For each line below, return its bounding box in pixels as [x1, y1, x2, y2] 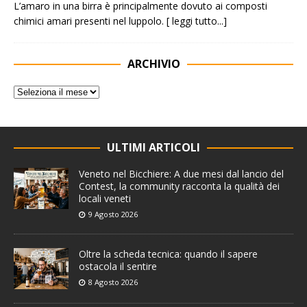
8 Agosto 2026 [88, 277, 138, 288]
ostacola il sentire [79, 260, 157, 273]
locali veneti [79, 192, 131, 206]
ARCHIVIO [127, 56, 180, 72]
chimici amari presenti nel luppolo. [14, 14, 167, 28]
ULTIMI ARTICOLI [107, 140, 200, 156]
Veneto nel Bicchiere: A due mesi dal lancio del [79, 167, 284, 181]
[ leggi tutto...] [167, 14, 227, 28]
